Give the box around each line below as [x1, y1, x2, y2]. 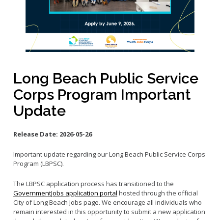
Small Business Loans [22, 35, 86, 44]
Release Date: [13, 130, 59, 139]
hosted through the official [117, 189, 198, 198]
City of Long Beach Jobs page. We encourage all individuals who [13, 198, 202, 207]
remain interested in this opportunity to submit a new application [13, 207, 205, 217]
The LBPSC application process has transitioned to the [13, 179, 174, 189]
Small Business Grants [22, 21, 89, 30]
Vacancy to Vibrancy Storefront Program [22, 50, 141, 58]
